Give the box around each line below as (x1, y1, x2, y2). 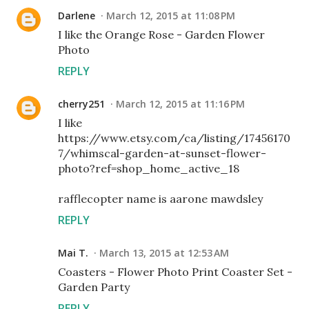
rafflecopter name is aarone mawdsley (58, 192, 263, 206)
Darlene (58, 9, 95, 23)
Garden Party (58, 280, 130, 295)
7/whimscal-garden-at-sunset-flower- (58, 146, 266, 161)
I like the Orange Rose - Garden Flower (58, 28, 265, 42)
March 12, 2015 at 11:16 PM (116, 97, 245, 111)
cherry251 (58, 97, 105, 111)
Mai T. (58, 246, 88, 260)
